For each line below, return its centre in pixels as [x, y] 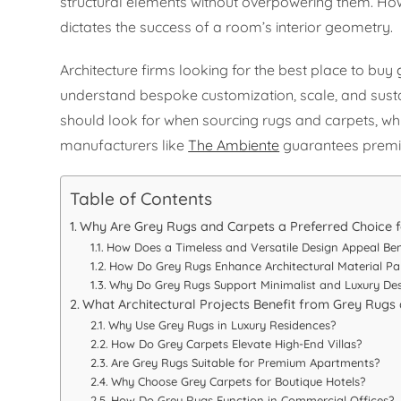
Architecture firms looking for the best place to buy [229, 70]
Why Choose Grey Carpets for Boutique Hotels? [238, 382]
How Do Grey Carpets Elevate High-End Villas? [236, 344]
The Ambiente [234, 145]
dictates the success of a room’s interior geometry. [227, 27]
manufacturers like [124, 145]
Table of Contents [141, 199]
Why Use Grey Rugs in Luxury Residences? [222, 325]
